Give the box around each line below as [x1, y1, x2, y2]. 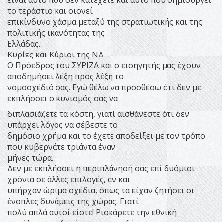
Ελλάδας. [7, 38, 40, 49]
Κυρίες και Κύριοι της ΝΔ [7, 49, 104, 60]
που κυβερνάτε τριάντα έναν [7, 141, 115, 152]
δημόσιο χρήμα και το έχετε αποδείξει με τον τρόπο [7, 130, 205, 141]
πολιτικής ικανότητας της [7, 27, 105, 38]
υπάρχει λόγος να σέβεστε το [7, 119, 118, 130]
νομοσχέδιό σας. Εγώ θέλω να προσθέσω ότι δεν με [7, 81, 201, 93]
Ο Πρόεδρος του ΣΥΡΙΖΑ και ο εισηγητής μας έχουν [7, 59, 201, 71]
